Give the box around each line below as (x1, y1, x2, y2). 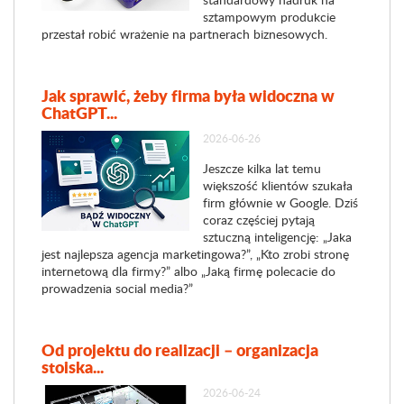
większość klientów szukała (202, 177, 353, 194)
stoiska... (41, 355, 104, 379)
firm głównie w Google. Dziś (202, 194, 358, 211)
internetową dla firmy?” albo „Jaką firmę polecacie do (41, 262, 335, 280)
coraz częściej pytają (202, 211, 315, 228)
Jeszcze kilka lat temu (202, 160, 321, 177)
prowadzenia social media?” (41, 280, 193, 297)
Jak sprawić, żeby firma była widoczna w (41, 84, 335, 107)
